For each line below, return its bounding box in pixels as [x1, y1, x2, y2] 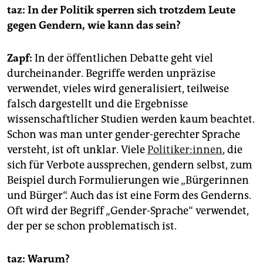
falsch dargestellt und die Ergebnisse [7, 97, 188, 111]
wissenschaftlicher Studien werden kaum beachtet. [7, 113, 255, 126]
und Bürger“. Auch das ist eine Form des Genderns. [7, 189, 251, 203]
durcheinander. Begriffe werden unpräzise [7, 67, 215, 80]
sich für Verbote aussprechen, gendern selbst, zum [7, 159, 252, 172]
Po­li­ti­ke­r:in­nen [147, 143, 222, 157]
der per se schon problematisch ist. [7, 220, 177, 233]
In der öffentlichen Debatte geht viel [32, 52, 213, 65]
